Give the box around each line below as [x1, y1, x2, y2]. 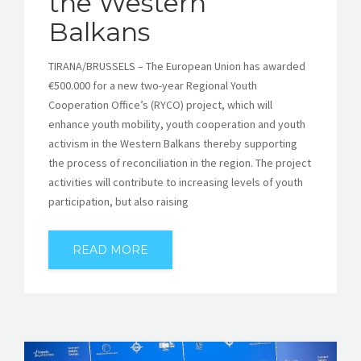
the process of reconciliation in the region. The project [48, 155, 311, 170]
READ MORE [73, 242, 148, 257]
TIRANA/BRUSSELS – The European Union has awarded [48, 58, 305, 73]
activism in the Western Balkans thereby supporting [48, 135, 297, 151]
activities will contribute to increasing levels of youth [48, 174, 303, 189]
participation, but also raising [48, 193, 189, 209]
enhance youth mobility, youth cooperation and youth [48, 116, 305, 131]
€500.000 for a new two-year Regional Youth [48, 77, 257, 93]
